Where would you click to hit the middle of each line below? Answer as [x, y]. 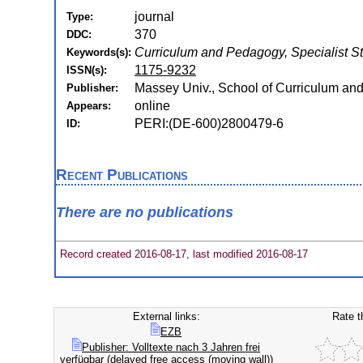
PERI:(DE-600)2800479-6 [209, 124]
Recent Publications [122, 175]
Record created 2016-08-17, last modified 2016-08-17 [182, 254]
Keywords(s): [99, 52]
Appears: [89, 106]
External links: [166, 316]
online [152, 106]
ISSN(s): [87, 70]
